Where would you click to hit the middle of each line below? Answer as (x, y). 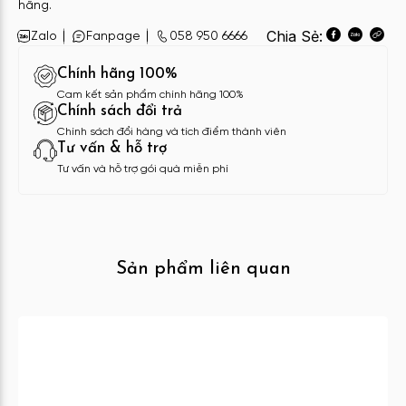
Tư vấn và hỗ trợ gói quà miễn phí (143, 169)
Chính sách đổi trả (120, 111)
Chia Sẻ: (295, 37)
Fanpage (113, 36)
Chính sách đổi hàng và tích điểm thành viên (172, 132)
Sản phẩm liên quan (203, 270)
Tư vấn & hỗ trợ (112, 149)
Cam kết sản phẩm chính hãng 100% (150, 95)
